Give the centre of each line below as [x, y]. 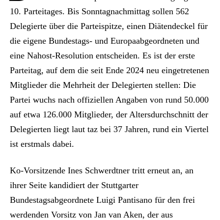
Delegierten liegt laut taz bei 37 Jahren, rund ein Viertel [109, 129]
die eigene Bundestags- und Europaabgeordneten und [105, 41]
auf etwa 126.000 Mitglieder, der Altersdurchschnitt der [109, 114]
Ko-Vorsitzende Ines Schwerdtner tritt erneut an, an [102, 170]
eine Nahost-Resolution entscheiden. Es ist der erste [102, 55]
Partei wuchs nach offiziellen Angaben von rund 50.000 [109, 99]
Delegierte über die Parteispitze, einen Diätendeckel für [109, 26]
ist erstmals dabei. [42, 144]
